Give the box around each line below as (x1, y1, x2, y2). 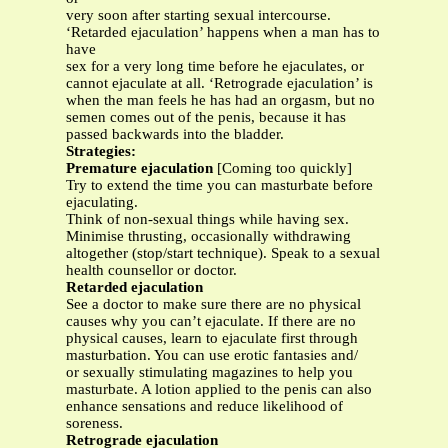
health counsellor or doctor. (66, 262, 237, 279)
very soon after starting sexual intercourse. (66, 7, 331, 24)
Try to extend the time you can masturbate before (66, 177, 373, 194)
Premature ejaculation (66, 160, 213, 177)
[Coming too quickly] (213, 160, 352, 177)
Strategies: (66, 143, 136, 160)
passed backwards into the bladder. (66, 126, 284, 143)
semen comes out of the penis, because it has (66, 109, 346, 126)
